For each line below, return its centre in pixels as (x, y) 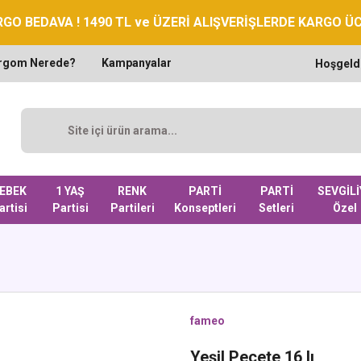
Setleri (277, 208)
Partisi (70, 208)
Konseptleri (205, 208)
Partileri (132, 208)
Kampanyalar (137, 63)
